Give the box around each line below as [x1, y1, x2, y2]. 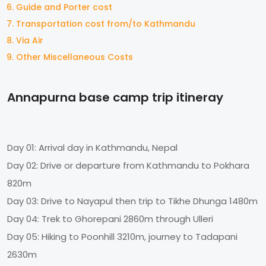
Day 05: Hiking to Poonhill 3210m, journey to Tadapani [7, 230, 237, 243]
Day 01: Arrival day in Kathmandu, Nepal [7, 141, 178, 154]
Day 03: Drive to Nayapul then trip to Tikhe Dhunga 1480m [7, 194, 258, 207]
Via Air [16, 34, 43, 46]
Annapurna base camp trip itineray [7, 88, 223, 106]
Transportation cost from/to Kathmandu [16, 17, 195, 30]
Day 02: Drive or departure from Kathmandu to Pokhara [7, 159, 249, 172]
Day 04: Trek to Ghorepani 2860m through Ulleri [7, 212, 213, 225]
